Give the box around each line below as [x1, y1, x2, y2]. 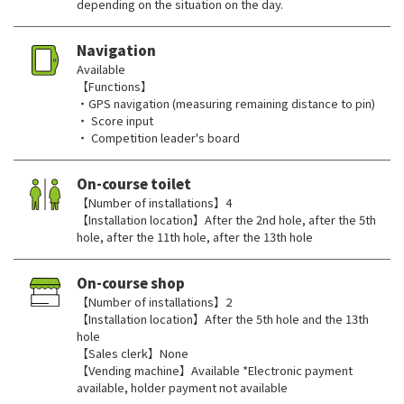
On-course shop [77, 273, 185, 293]
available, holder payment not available [77, 379, 288, 397]
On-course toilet [77, 174, 191, 194]
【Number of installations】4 [77, 194, 232, 212]
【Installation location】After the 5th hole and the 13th [77, 310, 369, 328]
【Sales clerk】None [77, 344, 188, 363]
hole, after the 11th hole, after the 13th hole [77, 228, 313, 246]
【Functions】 [77, 78, 152, 96]
